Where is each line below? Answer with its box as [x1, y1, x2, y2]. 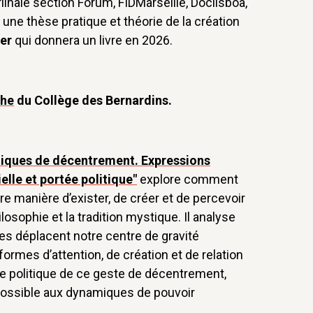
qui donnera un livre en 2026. [12, 32, 173, 48]
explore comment [137, 171, 238, 187]
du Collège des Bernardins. [14, 92, 172, 108]
